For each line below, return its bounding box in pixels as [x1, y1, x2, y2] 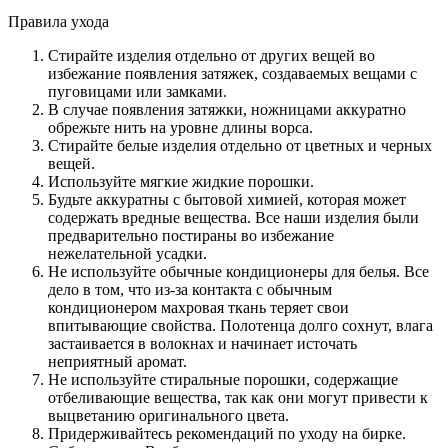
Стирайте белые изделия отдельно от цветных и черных [48, 136, 432, 154]
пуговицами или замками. [48, 82, 227, 100]
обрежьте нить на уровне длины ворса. [48, 118, 313, 136]
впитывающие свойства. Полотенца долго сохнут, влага [48, 316, 433, 334]
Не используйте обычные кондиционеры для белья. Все [48, 262, 429, 280]
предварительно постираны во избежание [48, 226, 334, 244]
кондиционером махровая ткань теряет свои [48, 298, 349, 316]
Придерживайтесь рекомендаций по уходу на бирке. [48, 424, 406, 442]
